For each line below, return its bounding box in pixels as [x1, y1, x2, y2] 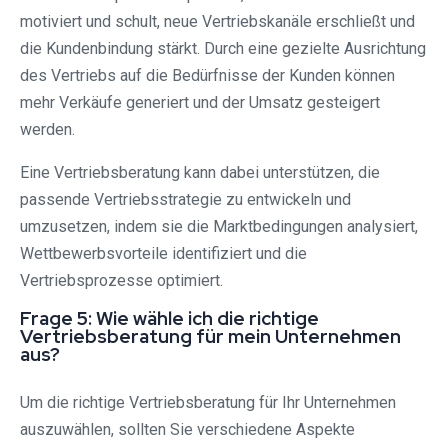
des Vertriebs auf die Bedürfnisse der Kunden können [20, 65, 395, 85]
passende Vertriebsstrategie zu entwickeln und [20, 189, 351, 209]
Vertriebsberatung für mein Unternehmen [20, 323, 401, 349]
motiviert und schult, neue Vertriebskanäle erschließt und [20, 11, 415, 31]
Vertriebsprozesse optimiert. [20, 270, 223, 290]
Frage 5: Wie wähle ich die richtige [20, 305, 319, 331]
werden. [20, 119, 75, 139]
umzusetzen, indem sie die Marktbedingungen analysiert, [20, 216, 418, 236]
